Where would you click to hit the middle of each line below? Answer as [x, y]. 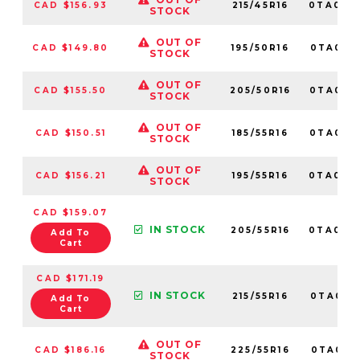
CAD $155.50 [71, 90]
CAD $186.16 [71, 350]
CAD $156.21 [71, 175]
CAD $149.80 [71, 47]
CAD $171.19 [71, 278]
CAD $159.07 [71, 212]
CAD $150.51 [71, 133]
